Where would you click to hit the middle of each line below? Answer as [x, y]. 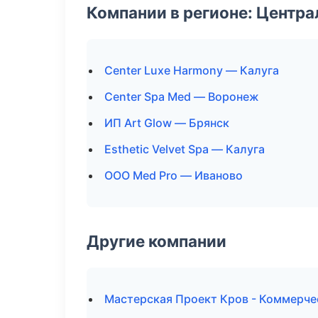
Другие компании [157, 241]
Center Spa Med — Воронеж [182, 97]
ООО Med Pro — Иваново [174, 175]
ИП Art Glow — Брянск [167, 123]
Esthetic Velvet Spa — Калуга [185, 149]
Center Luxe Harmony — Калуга [192, 70]
